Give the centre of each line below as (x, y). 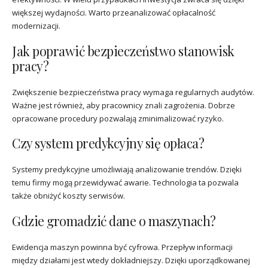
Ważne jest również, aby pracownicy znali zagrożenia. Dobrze (124, 105)
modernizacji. (36, 25)
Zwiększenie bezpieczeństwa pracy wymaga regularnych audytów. (133, 92)
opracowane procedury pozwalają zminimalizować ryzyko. (118, 118)
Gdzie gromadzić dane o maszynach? (114, 221)
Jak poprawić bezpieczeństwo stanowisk (123, 51)
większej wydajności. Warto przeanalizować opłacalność (114, 12)
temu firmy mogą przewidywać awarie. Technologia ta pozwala (125, 183)
